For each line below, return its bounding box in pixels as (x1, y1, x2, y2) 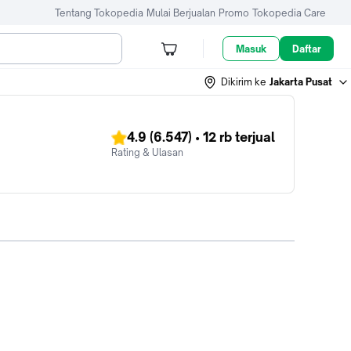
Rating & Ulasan (111, 147, 183, 158)
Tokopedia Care (252, 6, 326, 19)
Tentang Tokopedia (55, 6, 143, 19)
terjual (232, 129, 275, 145)
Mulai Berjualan (147, 6, 215, 19)
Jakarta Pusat (270, 75, 332, 88)
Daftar (292, 42, 322, 55)
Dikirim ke (221, 75, 266, 88)
